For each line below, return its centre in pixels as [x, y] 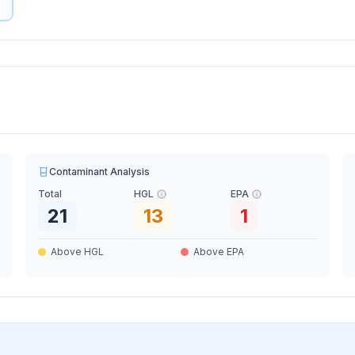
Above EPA [218, 252]
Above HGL [78, 252]
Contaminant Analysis [100, 172]
